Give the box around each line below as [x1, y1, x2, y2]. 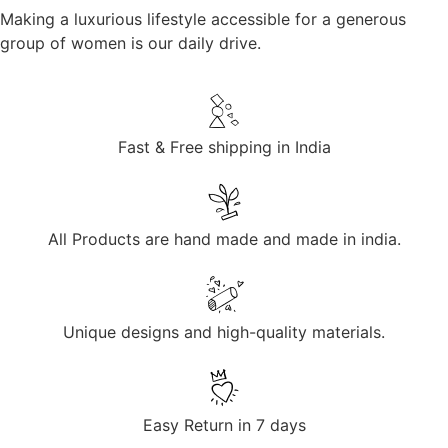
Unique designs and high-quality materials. [63, 321, 385, 342]
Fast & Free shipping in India [117, 136, 331, 157]
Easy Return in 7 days [142, 414, 306, 435]
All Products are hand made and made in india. [47, 228, 401, 249]
